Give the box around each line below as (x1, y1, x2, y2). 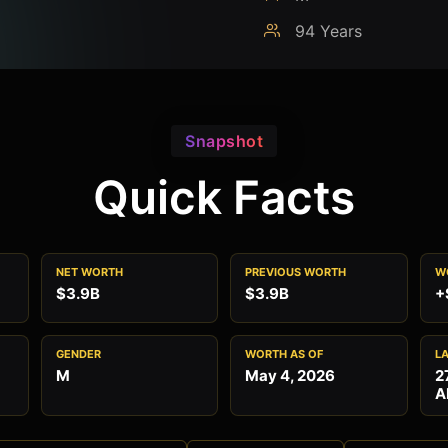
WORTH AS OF (245, 347, 323, 361)
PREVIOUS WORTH (245, 265, 346, 279)
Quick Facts (93, 169, 355, 225)
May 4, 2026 (245, 366, 335, 385)
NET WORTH (55, 265, 123, 279)
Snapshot (185, 131, 263, 151)
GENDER (55, 347, 101, 361)
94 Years (290, 21, 362, 41)
